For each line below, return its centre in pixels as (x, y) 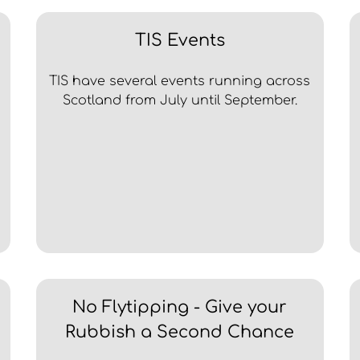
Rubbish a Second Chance (180, 333)
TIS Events (180, 41)
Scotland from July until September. (180, 101)
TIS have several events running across (180, 82)
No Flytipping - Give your (180, 308)
